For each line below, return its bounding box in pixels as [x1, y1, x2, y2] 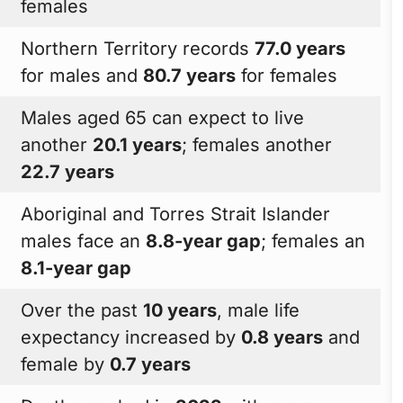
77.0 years [255, 37, 346, 59]
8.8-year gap [146, 229, 262, 252]
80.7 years [143, 64, 237, 86]
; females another [182, 133, 333, 156]
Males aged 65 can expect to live [21, 106, 305, 129]
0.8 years [241, 326, 324, 348]
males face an [21, 229, 147, 252]
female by [21, 353, 111, 375]
